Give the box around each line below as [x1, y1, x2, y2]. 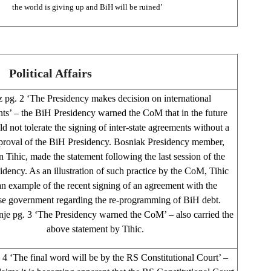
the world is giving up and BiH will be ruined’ [12, 2, 163, 11]
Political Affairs [9, 67, 92, 80]
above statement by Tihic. [47, 223, 146, 234]
